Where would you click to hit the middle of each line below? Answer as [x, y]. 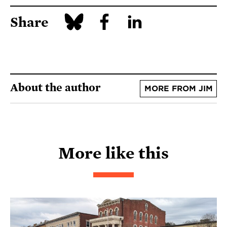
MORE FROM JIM [178, 89]
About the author [55, 88]
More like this [113, 153]
